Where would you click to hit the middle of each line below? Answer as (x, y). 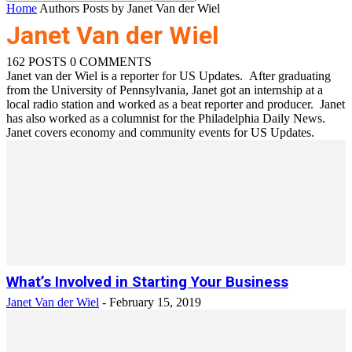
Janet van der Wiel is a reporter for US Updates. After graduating (169, 76)
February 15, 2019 (155, 302)
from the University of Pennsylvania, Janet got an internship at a (165, 90)
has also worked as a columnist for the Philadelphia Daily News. (166, 118)
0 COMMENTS (111, 62)
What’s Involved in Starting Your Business (147, 282)
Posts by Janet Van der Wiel (151, 8)
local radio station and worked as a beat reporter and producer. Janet (176, 104)
